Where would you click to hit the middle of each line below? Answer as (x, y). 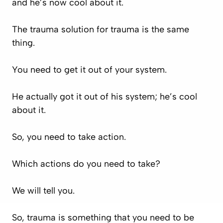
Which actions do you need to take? (87, 164)
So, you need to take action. (70, 137)
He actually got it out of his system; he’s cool (105, 96)
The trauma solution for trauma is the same (101, 29)
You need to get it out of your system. (91, 69)
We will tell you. (45, 190)
